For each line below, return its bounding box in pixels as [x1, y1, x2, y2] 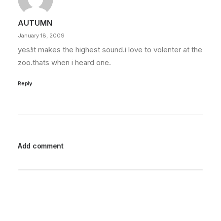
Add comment [18, 142, 64, 150]
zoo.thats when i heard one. [18, 58, 111, 67]
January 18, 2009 [18, 32, 65, 39]
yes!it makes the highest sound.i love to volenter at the [18, 45, 202, 54]
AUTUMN [18, 18, 52, 28]
